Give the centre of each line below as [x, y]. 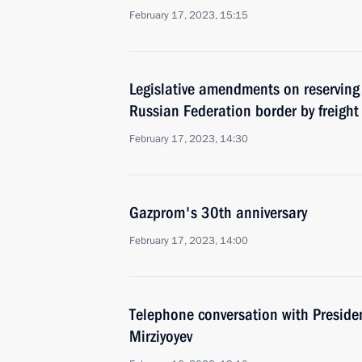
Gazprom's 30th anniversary [218, 213]
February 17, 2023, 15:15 [189, 15]
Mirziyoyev [161, 336]
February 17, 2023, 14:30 [189, 139]
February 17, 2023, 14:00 [189, 241]
